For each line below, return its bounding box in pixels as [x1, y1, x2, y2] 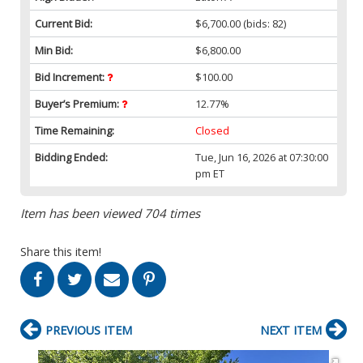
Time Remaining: [35, 122, 114, 138]
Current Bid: [35, 15, 92, 31]
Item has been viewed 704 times [20, 204, 200, 221]
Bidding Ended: [35, 149, 108, 164]
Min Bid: [35, 42, 73, 58]
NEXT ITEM [260, 322, 322, 338]
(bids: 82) [241, 15, 287, 31]
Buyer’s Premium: [35, 96, 122, 111]
